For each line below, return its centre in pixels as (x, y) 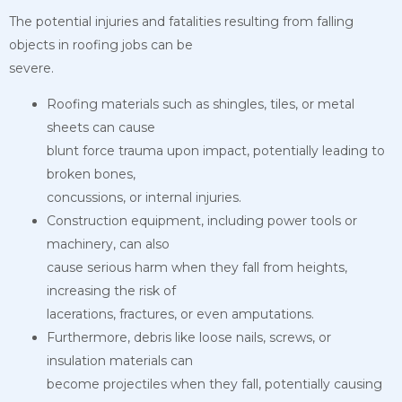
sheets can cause (101, 127)
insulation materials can (120, 360)
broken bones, (91, 174)
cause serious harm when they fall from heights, (197, 267)
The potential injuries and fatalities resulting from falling (181, 21)
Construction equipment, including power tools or (202, 220)
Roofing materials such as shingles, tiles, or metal (201, 104)
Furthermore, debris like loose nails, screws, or (189, 337)
